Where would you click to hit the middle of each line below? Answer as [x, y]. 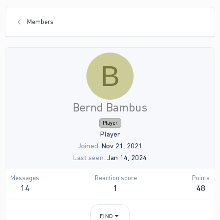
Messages [25, 178]
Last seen [88, 158]
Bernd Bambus [110, 108]
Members [40, 22]
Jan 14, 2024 [127, 158]
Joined [88, 146]
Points [201, 178]
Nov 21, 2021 [122, 146]
